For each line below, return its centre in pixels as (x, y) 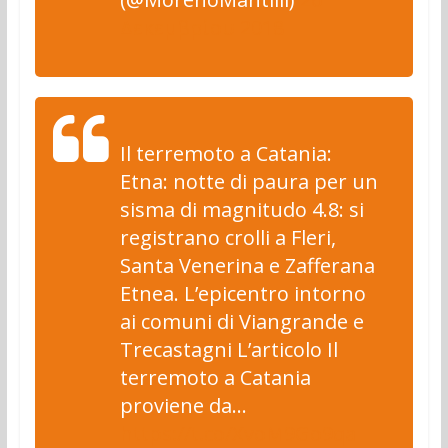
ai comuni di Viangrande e (241, 321)
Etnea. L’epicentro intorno (242, 293)
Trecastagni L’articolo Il (228, 349)
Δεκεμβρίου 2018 (201, 27)
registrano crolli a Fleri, (227, 237)
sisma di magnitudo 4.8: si (241, 209)
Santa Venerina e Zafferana (247, 265)
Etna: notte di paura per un (248, 181)
